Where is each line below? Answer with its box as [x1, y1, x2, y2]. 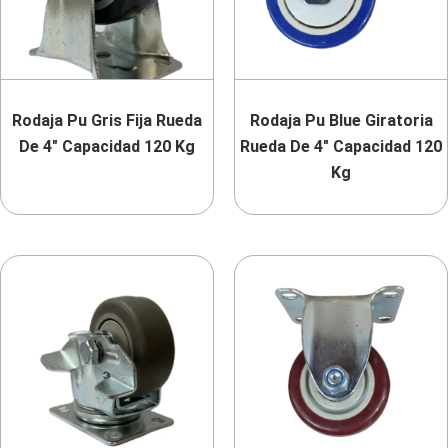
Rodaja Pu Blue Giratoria [249, 111, 433, 131]
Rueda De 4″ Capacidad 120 [240, 137, 442, 157]
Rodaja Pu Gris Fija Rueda [12, 111, 202, 131]
